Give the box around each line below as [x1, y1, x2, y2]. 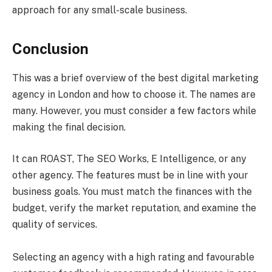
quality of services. [12, 219, 100, 231]
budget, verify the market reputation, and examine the [12, 202, 256, 214]
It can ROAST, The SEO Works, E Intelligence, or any [12, 153, 246, 165]
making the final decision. [12, 121, 126, 134]
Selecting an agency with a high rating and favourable [12, 251, 254, 263]
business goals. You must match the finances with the [12, 186, 252, 198]
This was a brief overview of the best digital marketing [12, 72, 259, 84]
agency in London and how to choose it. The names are [12, 89, 256, 101]
